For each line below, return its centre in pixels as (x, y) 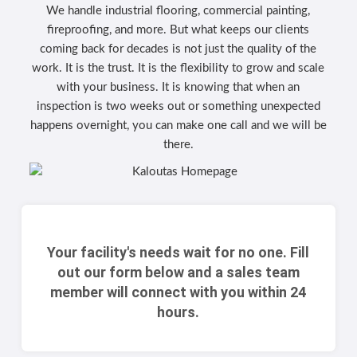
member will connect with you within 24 (178, 292)
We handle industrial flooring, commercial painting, (178, 10)
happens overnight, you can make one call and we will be (178, 125)
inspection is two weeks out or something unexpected (178, 106)
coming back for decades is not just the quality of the (178, 49)
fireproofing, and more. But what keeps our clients (178, 29)
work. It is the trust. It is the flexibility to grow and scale (178, 68)
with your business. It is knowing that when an (178, 87)
